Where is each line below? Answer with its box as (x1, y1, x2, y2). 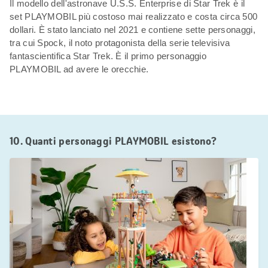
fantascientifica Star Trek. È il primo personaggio (10, 50, 206, 61)
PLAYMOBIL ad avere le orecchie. (10, 63, 149, 74)
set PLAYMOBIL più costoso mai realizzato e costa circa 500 (10, 11, 258, 22)
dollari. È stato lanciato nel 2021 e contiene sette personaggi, (10, 24, 255, 35)
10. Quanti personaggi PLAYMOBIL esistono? (10, 133, 217, 148)
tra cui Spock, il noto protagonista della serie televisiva (10, 37, 230, 48)
